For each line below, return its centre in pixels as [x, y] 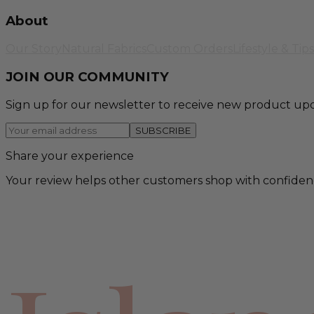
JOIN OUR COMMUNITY [87, 76]
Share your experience [70, 156]
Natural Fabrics [104, 49]
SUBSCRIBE [163, 130]
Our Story [34, 49]
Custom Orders [190, 49]
